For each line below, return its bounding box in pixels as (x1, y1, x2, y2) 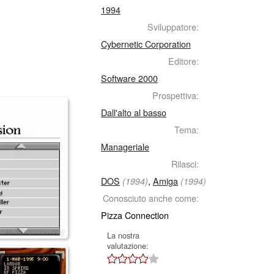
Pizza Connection (101, 209, 169, 221)
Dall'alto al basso (101, 106, 166, 119)
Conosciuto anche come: (103, 191, 199, 204)
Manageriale (101, 140, 149, 153)
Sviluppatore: (147, 20, 199, 33)
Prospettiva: (152, 89, 199, 102)
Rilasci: (171, 157, 199, 170)
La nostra (107, 229, 139, 241)
